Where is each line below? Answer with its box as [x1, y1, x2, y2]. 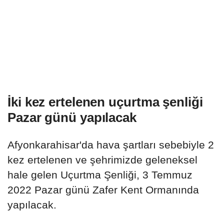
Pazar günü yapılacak [7, 110, 136, 125]
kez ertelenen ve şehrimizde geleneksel [7, 154, 197, 166]
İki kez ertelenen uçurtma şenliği [7, 94, 203, 110]
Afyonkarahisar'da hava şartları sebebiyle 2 [7, 139, 214, 151]
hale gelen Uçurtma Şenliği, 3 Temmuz [7, 169, 192, 181]
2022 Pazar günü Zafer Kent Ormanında [7, 184, 199, 196]
